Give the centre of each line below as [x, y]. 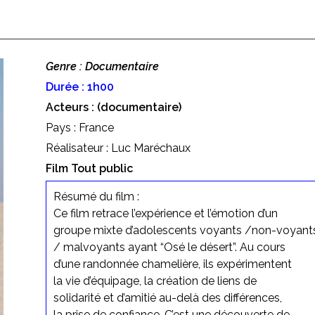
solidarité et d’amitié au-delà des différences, [167, 297]
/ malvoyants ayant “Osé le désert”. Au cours [169, 247]
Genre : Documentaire [102, 66]
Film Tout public [89, 168]
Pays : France [79, 127]
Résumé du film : [96, 196]
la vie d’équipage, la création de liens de [155, 281]
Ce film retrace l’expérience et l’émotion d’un [165, 213]
